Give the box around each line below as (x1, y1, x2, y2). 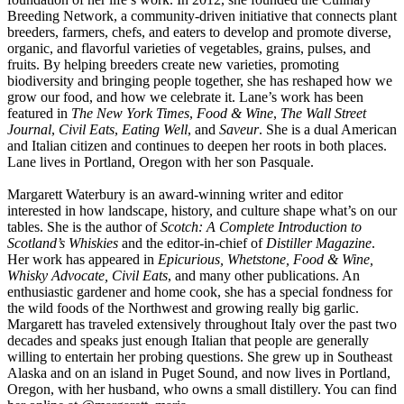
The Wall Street (280, 106, 366, 121)
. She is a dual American (259, 122, 397, 137)
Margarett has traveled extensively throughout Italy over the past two (7, 317, 397, 332)
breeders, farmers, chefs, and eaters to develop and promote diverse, (7, 24, 391, 40)
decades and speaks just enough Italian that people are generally (7, 333, 369, 348)
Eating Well (122, 122, 188, 137)
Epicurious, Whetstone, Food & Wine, (158, 252, 373, 267)
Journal (7, 122, 51, 137)
